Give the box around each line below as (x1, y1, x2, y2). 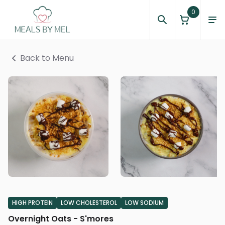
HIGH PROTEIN (12, 198, 53, 207)
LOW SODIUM (125, 198, 164, 207)
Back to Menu (20, 52, 74, 64)
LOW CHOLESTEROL (61, 198, 117, 207)
